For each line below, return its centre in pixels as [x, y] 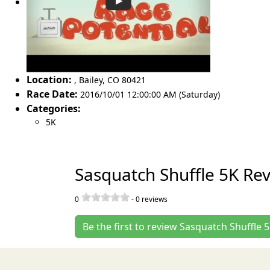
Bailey [91, 80]
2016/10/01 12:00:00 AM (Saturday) [150, 94]
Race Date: [52, 94]
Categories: [54, 108]
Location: [49, 79]
